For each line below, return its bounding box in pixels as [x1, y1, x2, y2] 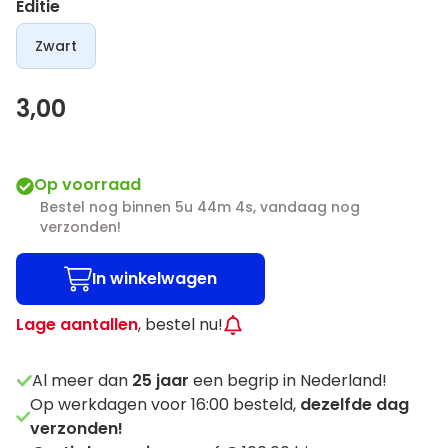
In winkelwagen [92, 267, 217, 290]
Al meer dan [32, 369, 132, 392]
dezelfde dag [299, 393, 409, 416]
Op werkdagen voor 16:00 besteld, [29, 393, 300, 416]
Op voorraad [34, 173, 141, 196]
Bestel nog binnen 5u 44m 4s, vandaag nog [40, 197, 360, 217]
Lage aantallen [16, 313, 138, 336]
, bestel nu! [138, 313, 223, 336]
